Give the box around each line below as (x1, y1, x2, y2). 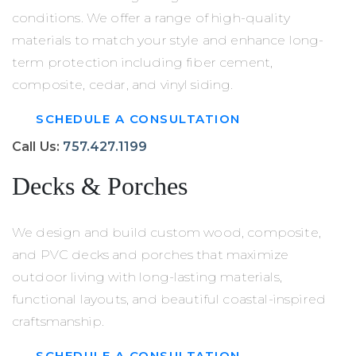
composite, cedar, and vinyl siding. (12, 77, 234, 93)
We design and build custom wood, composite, (12, 225, 321, 241)
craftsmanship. (12, 314, 105, 330)
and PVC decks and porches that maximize (12, 247, 289, 263)
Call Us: (12, 139, 64, 155)
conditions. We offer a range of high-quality (12, 10, 291, 26)
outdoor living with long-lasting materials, (12, 269, 282, 285)
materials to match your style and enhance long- (12, 33, 324, 48)
